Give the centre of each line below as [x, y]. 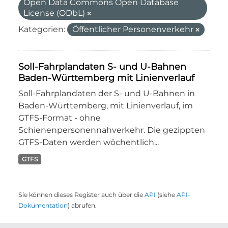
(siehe [166, 195]
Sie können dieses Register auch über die [81, 195]
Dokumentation [43, 205]
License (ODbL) [55, 13]
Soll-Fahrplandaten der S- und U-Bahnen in [107, 93]
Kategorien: [42, 29]
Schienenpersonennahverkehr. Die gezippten [112, 130]
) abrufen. [82, 205]
